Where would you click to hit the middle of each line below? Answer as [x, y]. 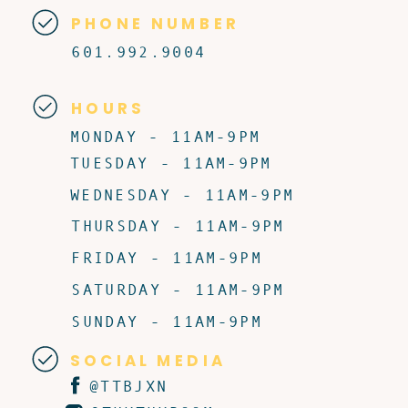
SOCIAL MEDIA [148, 360]
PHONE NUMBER [155, 23]
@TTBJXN [129, 386]
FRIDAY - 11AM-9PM [167, 257]
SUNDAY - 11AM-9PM [167, 321]
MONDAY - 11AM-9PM [166, 136]
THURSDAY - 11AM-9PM [178, 225]
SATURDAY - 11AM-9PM [178, 289]
